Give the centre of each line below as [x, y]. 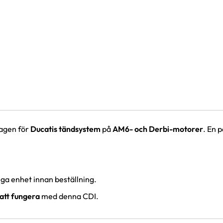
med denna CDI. [69, 196]
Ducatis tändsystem [65, 129]
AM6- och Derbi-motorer [158, 129]
